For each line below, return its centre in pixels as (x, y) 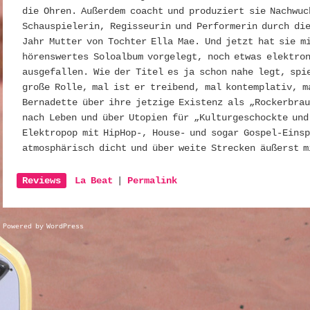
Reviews (42, 180)
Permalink (153, 180)
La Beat (94, 180)
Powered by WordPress (44, 226)
